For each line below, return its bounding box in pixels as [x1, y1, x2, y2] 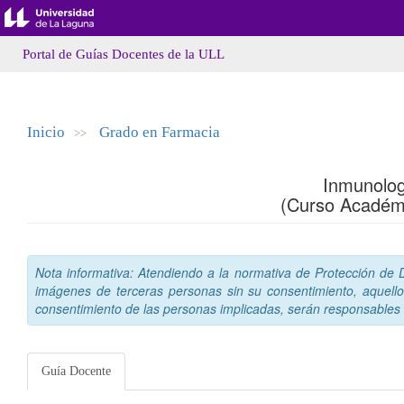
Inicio [27, 124, 65, 141]
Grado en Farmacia [99, 124, 220, 141]
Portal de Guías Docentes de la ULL [23, 47, 225, 61]
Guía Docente [41, 364, 111, 378]
